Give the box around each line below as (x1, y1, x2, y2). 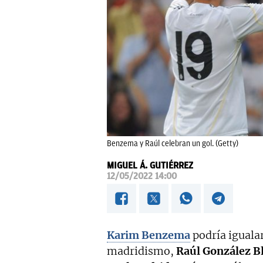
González (203, 244, 251, 258)
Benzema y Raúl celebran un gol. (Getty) (107, 139, 238, 149)
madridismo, (107, 244, 176, 258)
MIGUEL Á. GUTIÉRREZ (107, 160, 193, 171)
